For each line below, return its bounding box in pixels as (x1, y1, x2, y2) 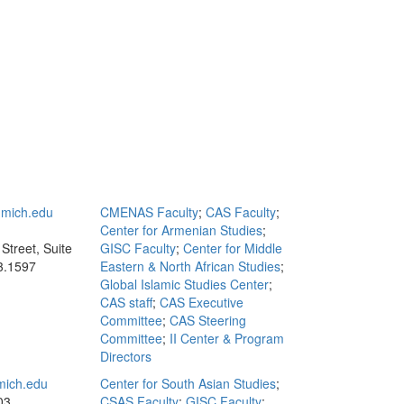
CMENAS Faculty (100, 203, 198, 221)
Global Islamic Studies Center (100, 275, 269, 293)
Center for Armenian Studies (100, 221, 262, 239)
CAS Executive (160, 293, 243, 311)
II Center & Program (170, 329, 284, 347)
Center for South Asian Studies (100, 374, 276, 392)
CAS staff (100, 293, 152, 311)
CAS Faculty (206, 203, 276, 221)
